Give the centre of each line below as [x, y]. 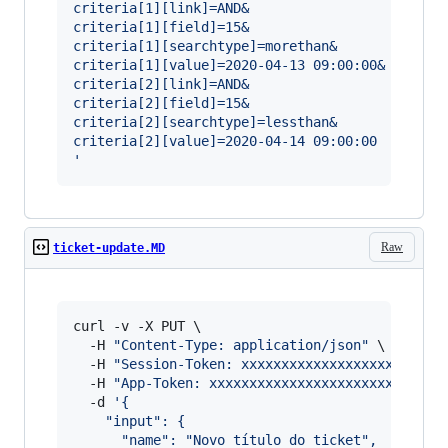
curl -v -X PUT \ [137, 326]
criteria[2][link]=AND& [161, 84]
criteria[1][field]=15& [161, 27]
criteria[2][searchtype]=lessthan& [205, 122]
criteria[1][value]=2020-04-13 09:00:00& [229, 65]
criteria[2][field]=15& [161, 103]
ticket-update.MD [109, 248]
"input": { [129, 421]
